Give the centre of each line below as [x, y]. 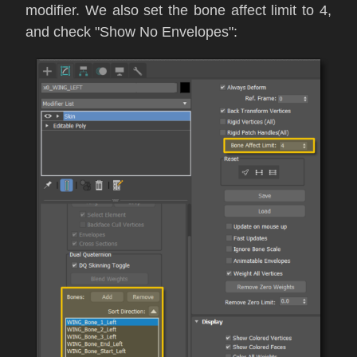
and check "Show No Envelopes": [131, 32]
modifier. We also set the [110, 11]
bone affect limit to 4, [263, 11]
